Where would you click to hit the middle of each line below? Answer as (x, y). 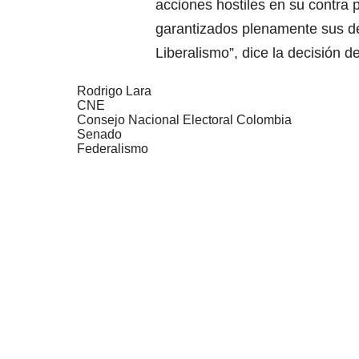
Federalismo (113, 149)
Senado (99, 135)
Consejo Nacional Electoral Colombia (184, 120)
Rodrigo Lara (114, 91)
